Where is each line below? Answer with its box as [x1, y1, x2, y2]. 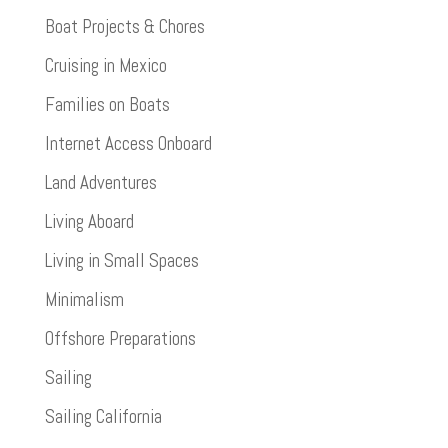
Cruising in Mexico [44, 52, 167, 78]
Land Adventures [44, 169, 157, 195]
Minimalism [44, 286, 124, 312]
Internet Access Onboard [44, 130, 212, 156]
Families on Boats [44, 91, 170, 117]
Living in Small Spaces [44, 247, 199, 273]
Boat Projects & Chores [44, 13, 205, 39]
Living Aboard [44, 208, 134, 234]
